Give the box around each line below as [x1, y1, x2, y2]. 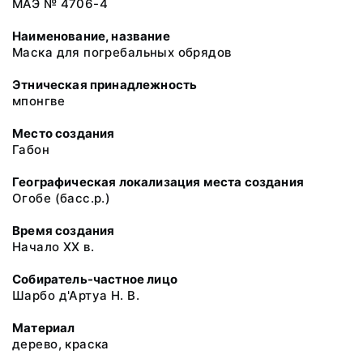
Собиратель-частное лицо [12, 271, 177, 287]
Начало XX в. [12, 239, 95, 254]
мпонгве [12, 93, 65, 109]
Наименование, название [12, 28, 170, 44]
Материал [12, 320, 75, 335]
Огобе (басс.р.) [12, 190, 111, 206]
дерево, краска [12, 336, 109, 352]
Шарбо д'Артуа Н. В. [12, 288, 139, 303]
